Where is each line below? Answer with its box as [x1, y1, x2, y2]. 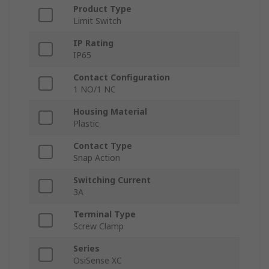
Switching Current [73, 174, 151, 186]
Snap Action [73, 152, 120, 164]
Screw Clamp [73, 220, 124, 232]
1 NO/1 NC [73, 83, 116, 95]
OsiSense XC [73, 255, 122, 267]
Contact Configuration [73, 71, 170, 83]
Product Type [73, 3, 131, 15]
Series [73, 243, 100, 255]
